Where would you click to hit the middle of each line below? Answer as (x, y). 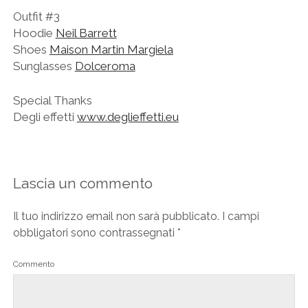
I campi (240, 217)
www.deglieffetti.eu (128, 117)
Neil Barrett (86, 33)
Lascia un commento (82, 184)
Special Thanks (52, 100)
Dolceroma (105, 66)
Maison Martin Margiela (111, 50)
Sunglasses (44, 66)
